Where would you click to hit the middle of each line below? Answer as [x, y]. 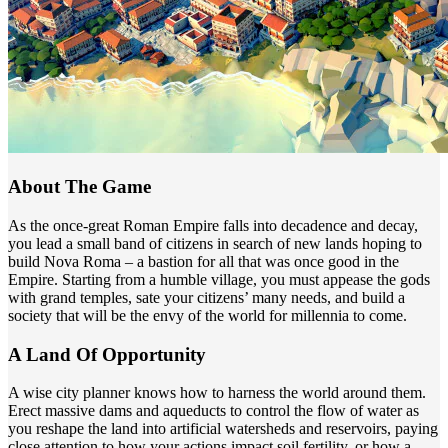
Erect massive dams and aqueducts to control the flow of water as [213, 411]
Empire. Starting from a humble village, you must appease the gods [219, 279]
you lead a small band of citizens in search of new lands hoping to [215, 243]
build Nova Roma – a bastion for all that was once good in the [203, 261]
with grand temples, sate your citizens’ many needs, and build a [206, 297]
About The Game [79, 187]
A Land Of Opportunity [107, 354]
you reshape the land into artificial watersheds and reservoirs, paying [223, 429]
